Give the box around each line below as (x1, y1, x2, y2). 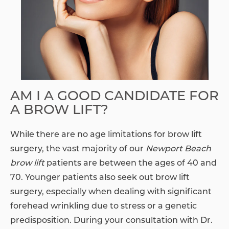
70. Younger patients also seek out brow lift (10, 174, 190, 182)
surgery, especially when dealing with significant (10, 188, 212, 197)
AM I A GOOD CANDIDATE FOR (10, 90, 219, 104)
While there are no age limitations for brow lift (10, 131, 202, 140)
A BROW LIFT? (10, 104, 108, 118)
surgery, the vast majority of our (10, 145, 146, 154)
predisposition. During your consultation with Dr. (10, 217, 213, 225)
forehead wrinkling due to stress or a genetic (10, 202, 197, 211)
